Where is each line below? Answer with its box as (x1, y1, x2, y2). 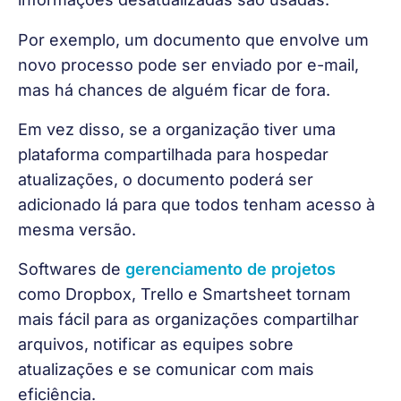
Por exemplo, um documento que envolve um (18, 30, 373, 49)
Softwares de (18, 260, 125, 279)
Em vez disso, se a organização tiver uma (18, 120, 340, 139)
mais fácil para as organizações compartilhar (18, 310, 363, 329)
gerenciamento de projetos (125, 260, 336, 279)
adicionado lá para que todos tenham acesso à (18, 195, 380, 214)
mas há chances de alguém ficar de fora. (18, 80, 330, 99)
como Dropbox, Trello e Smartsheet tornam (18, 285, 355, 304)
